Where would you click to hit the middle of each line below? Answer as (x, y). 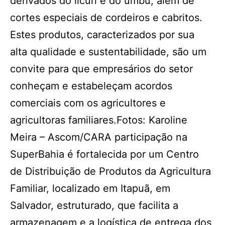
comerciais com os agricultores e (88, 103)
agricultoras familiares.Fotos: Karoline (99, 120)
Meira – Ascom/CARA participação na (99, 137)
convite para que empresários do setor (101, 69)
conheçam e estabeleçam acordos (91, 86)
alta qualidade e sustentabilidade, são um (108, 52)
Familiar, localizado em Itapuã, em (90, 188)
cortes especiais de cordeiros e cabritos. (106, 18)
